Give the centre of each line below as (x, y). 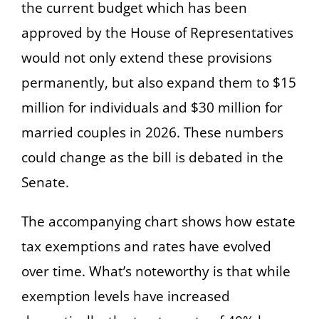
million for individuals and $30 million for (152, 107)
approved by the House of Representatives (157, 32)
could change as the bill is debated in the (152, 157)
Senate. (45, 182)
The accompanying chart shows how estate (158, 221)
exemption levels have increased (126, 296)
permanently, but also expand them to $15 (159, 82)
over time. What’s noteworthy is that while (156, 271)
